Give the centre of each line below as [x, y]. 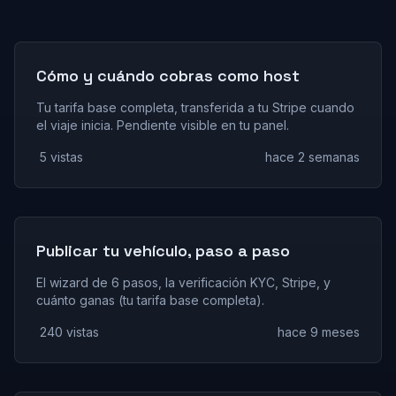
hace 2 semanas [312, 157]
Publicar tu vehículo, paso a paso [163, 251]
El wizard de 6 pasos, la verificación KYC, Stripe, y [183, 282]
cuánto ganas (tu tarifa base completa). [150, 300]
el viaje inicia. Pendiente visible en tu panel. [163, 125]
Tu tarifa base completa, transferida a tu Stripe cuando [195, 107]
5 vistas [61, 157]
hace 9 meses [319, 332]
